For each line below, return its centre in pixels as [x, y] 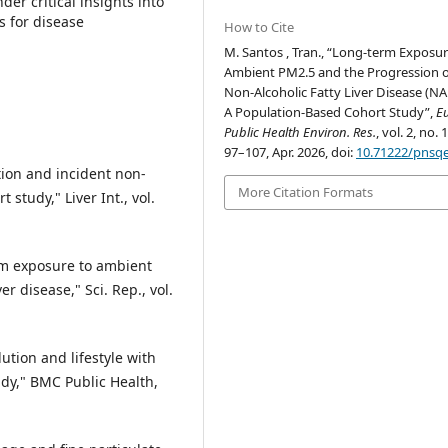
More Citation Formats [306, 192]
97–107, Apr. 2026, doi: [290, 152]
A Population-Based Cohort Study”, [330, 112]
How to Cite [259, 27]
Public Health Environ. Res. [300, 132]
